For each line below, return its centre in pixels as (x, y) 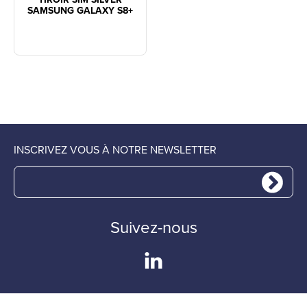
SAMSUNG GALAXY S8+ (80, 11)
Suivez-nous (153, 228)
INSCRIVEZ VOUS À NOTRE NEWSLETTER (115, 150)
